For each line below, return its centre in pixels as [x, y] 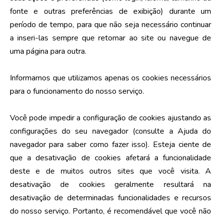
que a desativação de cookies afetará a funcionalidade [110, 158]
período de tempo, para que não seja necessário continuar [110, 24]
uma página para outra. [48, 51]
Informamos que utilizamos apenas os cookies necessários [110, 78]
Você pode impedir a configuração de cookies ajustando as [110, 118]
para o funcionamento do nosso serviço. [77, 91]
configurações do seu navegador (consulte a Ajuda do [110, 131]
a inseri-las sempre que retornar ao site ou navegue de [110, 38]
